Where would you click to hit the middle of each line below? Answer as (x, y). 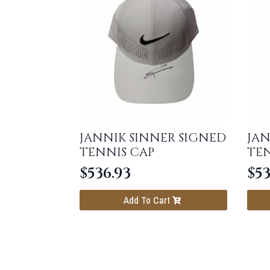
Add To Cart (146, 200)
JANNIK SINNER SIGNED (153, 137)
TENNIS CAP (117, 152)
